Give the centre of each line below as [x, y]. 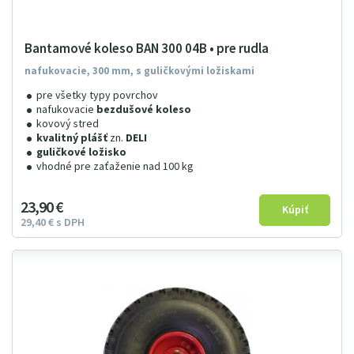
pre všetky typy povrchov [97, 96]
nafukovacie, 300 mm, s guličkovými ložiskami [139, 71]
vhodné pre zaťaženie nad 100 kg [115, 167]
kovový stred [68, 124]
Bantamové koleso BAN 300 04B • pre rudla [147, 49]
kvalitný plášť [72, 138]
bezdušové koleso [144, 110]
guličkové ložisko [81, 153]
